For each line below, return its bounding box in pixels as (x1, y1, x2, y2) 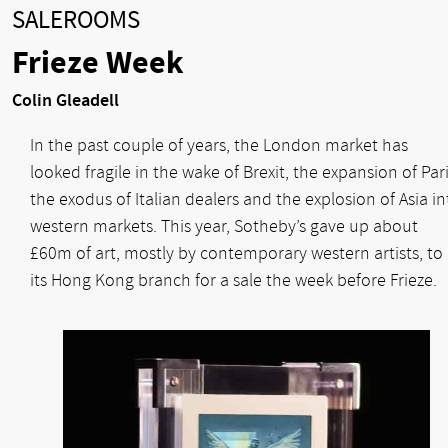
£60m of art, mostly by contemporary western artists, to (30, 243, 443, 265)
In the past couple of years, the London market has (30, 135, 408, 157)
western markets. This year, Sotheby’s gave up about (30, 216, 418, 238)
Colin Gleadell (12, 90, 119, 112)
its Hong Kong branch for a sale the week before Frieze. (30, 270, 437, 292)
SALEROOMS (12, 5, 140, 35)
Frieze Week (12, 44, 184, 83)
